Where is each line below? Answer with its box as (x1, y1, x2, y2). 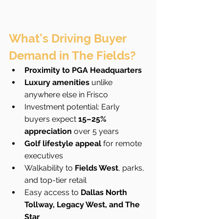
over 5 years (72, 126, 119, 136)
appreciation (24, 126, 72, 136)
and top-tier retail (24, 175, 87, 185)
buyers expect (24, 114, 78, 124)
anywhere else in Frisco (24, 89, 108, 99)
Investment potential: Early (24, 102, 122, 111)
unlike (89, 77, 114, 87)
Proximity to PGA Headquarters (24, 65, 142, 75)
